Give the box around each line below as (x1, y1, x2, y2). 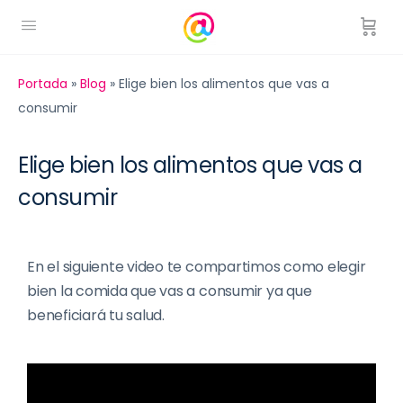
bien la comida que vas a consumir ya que (27, 281, 312, 301)
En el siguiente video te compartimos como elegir (27, 256, 366, 277)
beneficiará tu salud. (27, 305, 165, 326)
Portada (18, 75, 67, 93)
